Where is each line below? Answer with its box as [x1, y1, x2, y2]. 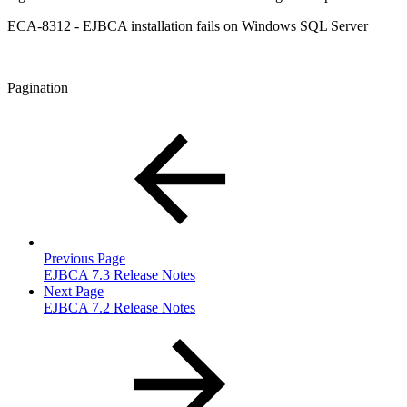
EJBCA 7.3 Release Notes [44, 266, 195, 283]
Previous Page [44, 250, 125, 266]
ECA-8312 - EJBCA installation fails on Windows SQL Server [7, 17, 368, 34]
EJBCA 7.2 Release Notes [44, 299, 195, 315]
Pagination [7, 79, 68, 95]
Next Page [44, 283, 104, 299]
